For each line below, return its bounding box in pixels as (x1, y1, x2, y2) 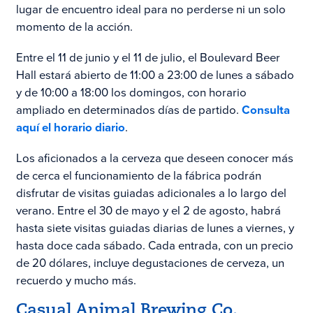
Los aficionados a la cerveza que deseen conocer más (15, 149, 293, 167)
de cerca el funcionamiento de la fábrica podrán (15, 166, 261, 184)
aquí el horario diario (15, 118, 125, 136)
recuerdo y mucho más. (15, 271, 136, 289)
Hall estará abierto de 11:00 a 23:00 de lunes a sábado (15, 66, 294, 84)
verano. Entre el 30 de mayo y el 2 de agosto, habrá (15, 201, 281, 219)
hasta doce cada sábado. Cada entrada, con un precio (15, 236, 293, 254)
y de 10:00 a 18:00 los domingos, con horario (15, 83, 247, 101)
